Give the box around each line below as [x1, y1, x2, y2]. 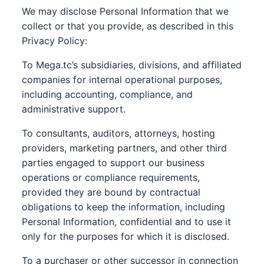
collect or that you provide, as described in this [22, 20, 234, 32]
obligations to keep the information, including [22, 201, 226, 213]
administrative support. [22, 103, 126, 115]
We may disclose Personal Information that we [22, 5, 229, 17]
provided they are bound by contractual [22, 186, 201, 198]
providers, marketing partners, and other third [22, 142, 227, 154]
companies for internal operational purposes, [22, 74, 223, 85]
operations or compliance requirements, [22, 171, 200, 183]
